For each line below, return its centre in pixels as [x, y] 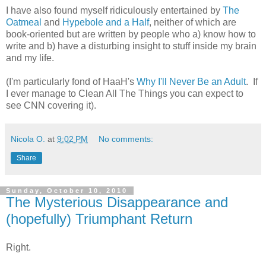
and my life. [30, 58]
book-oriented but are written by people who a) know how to [131, 34]
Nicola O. [28, 139]
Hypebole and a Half [106, 23]
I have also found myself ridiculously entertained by [114, 11]
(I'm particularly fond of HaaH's [71, 82]
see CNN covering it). [51, 106]
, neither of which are [193, 23]
